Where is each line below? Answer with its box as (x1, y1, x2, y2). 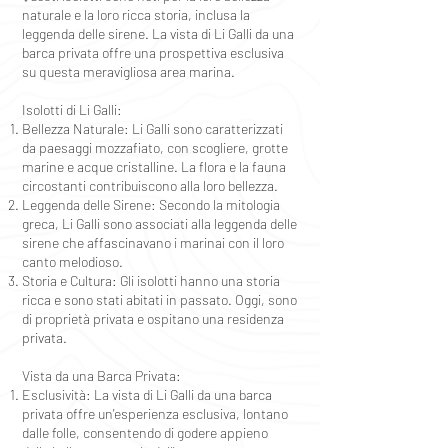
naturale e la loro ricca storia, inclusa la (22, 6, 250, 23)
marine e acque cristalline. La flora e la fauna (22, 158, 286, 175)
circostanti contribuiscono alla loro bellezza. (22, 177, 278, 194)
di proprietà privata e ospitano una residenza (22, 310, 284, 327)
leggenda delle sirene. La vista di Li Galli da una (22, 25, 294, 42)
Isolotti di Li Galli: (22, 101, 122, 118)
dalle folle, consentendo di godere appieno (22, 424, 268, 441)
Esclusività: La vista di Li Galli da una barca (22, 386, 272, 403)
